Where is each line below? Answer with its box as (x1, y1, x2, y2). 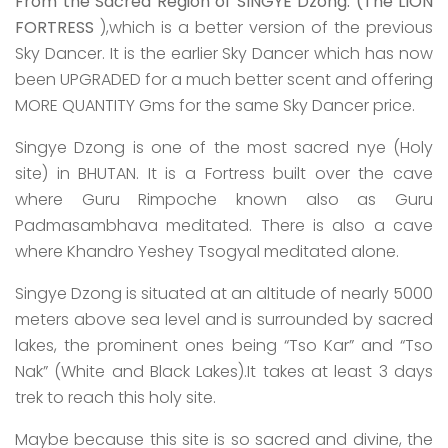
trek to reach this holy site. (15, 386, 216, 409)
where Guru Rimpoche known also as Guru (15, 188, 433, 211)
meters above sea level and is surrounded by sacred (15, 308, 433, 331)
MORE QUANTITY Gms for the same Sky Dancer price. (15, 94, 415, 117)
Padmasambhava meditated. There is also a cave (15, 214, 433, 237)
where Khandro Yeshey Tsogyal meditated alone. (15, 240, 399, 263)
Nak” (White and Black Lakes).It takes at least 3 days (15, 360, 433, 383)
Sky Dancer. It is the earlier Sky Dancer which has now (15, 42, 433, 65)
